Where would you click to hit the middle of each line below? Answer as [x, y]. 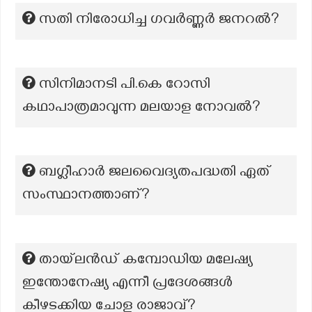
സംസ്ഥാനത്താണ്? [86, 196]
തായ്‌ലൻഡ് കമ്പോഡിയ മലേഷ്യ [146, 261]
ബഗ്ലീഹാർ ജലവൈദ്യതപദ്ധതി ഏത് [155, 173]
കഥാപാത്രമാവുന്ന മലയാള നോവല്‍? [141, 109]
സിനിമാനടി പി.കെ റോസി [125, 86]
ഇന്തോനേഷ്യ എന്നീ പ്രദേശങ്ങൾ [127, 284]
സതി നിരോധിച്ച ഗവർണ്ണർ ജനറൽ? [159, 21]
